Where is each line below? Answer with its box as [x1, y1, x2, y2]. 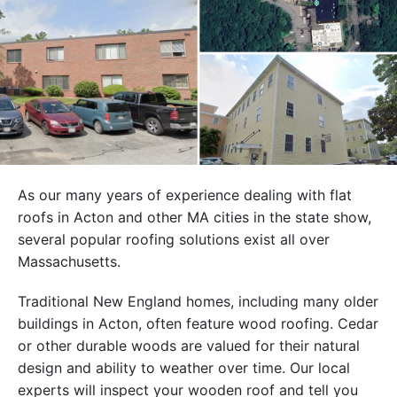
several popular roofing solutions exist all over [18, 230, 330, 249]
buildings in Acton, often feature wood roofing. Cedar [18, 315, 378, 333]
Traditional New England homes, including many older [18, 292, 378, 311]
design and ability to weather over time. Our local [18, 359, 350, 378]
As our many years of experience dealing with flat [18, 186, 352, 205]
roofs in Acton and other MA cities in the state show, [18, 208, 371, 227]
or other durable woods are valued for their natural [18, 337, 360, 355]
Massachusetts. [18, 253, 121, 271]
